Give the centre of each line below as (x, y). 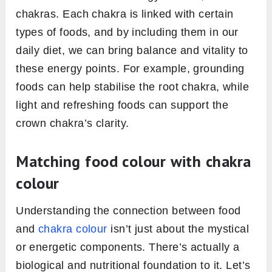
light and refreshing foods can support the (122, 105)
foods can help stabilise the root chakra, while (133, 87)
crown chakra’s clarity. (73, 124)
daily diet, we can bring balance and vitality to (132, 51)
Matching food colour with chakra (134, 161)
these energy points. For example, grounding (130, 69)
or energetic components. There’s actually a (128, 247)
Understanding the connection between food (128, 211)
